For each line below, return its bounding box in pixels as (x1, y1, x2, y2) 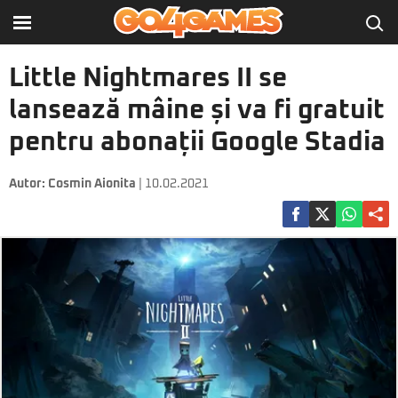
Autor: (9, 178, 48, 190)
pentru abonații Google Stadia (9, 129, 386, 155)
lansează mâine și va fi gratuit (9, 97, 385, 123)
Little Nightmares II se (9, 65, 287, 92)
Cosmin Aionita (48, 178, 136, 190)
